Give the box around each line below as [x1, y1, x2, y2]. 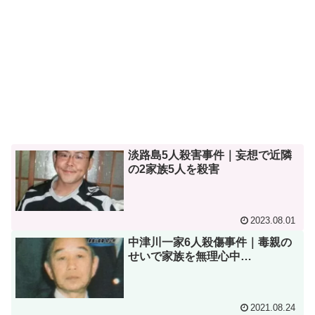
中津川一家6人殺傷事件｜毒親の [128, 236, 292, 248]
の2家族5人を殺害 [128, 162, 220, 175]
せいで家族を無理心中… [128, 250, 252, 262]
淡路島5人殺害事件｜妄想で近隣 [128, 148, 292, 161]
